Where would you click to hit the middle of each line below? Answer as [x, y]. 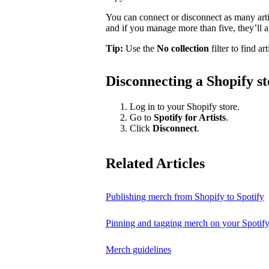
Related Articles [155, 163]
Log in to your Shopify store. [185, 106]
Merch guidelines [138, 249]
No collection [183, 48]
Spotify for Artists [190, 117]
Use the [140, 48]
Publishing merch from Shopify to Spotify [185, 196]
